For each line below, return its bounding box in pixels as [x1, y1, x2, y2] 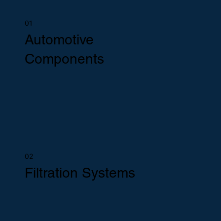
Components [25, 51, 104, 67]
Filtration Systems [25, 164, 135, 181]
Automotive [25, 32, 94, 48]
